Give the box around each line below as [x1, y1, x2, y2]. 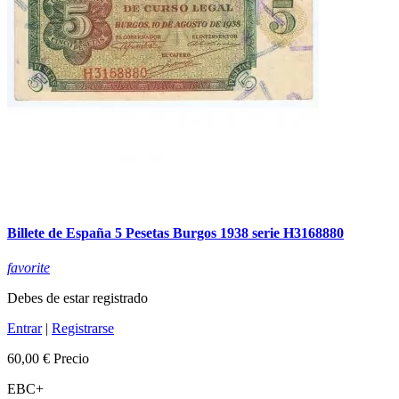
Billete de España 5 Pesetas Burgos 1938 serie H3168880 [7, 224, 344, 240]
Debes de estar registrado [7, 289, 148, 305]
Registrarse [52, 320, 114, 336]
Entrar [7, 320, 42, 336]
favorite [7, 259, 50, 275]
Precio [53, 350, 89, 366]
